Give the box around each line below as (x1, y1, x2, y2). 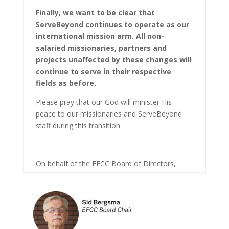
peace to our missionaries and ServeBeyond (35, 108, 182, 119)
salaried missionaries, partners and (35, 42, 167, 53)
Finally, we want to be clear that (35, 7, 155, 17)
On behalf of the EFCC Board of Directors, (35, 158, 176, 168)
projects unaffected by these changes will (35, 54, 192, 64)
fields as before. (35, 78, 96, 88)
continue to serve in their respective (35, 66, 171, 76)
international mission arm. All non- (35, 31, 164, 41)
